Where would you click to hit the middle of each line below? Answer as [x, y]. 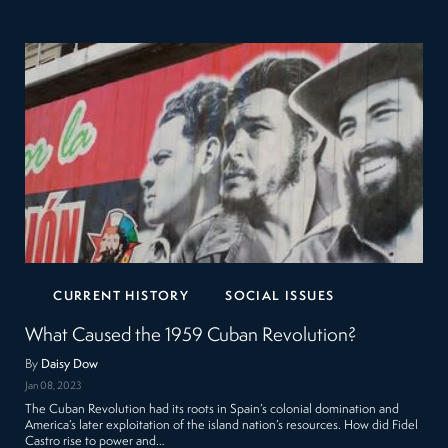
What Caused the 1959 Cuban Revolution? [191, 336]
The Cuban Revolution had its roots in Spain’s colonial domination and [212, 409]
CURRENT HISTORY [121, 297]
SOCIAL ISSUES [280, 297]
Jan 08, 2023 [54, 386]
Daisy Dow [70, 365]
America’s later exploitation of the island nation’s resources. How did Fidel [222, 425]
